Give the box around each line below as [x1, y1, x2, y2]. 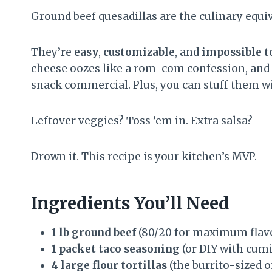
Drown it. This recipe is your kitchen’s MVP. [31, 150, 257, 164]
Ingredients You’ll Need [31, 192, 229, 215]
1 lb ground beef [52, 226, 136, 240]
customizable [103, 46, 175, 59]
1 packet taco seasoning [52, 242, 180, 256]
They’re [31, 46, 74, 59]
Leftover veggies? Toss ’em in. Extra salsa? [31, 114, 253, 128]
